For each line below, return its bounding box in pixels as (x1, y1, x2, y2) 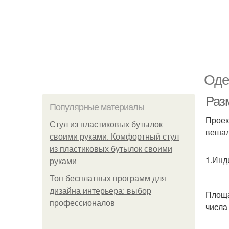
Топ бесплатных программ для (50, 174, 166, 183)
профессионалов (50, 199, 115, 208)
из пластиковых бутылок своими (50, 145, 172, 153)
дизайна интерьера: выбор (50, 187, 151, 195)
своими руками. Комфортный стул (50, 132, 179, 141)
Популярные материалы (50, 102, 144, 112)
